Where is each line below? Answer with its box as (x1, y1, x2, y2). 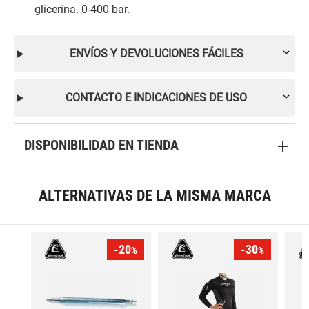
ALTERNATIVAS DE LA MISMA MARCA (38, 186, 271, 205)
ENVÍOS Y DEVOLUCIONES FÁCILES (69, 47, 243, 61)
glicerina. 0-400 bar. (34, 3, 130, 17)
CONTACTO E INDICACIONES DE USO (66, 91, 248, 105)
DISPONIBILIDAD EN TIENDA (24, 137, 179, 154)
